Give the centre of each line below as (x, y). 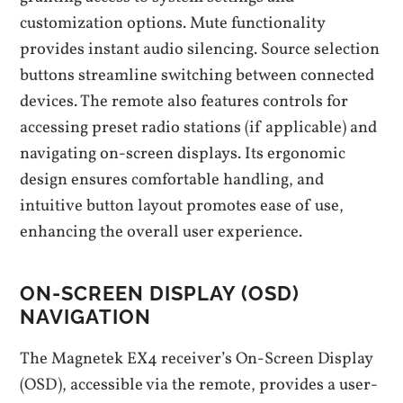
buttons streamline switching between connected (197, 76)
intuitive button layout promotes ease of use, (182, 206)
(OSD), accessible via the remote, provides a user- (199, 385)
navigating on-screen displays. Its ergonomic (183, 154)
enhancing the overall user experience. (161, 233)
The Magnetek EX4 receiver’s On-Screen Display (197, 359)
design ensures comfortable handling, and (172, 180)
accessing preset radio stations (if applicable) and (199, 128)
